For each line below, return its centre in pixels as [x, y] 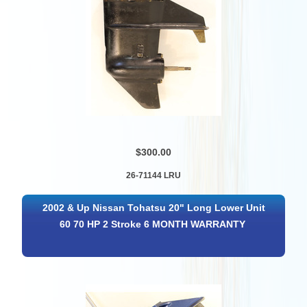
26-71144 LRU [153, 175]
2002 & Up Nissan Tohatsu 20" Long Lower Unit [154, 208]
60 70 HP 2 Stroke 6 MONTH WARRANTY [153, 225]
